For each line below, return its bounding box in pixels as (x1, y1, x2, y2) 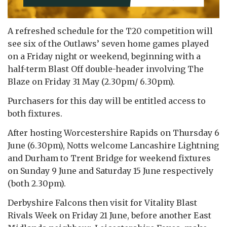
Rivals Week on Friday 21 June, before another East (8, 210, 211, 220)
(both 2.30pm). (8, 178, 68, 188)
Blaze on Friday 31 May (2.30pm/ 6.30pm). (8, 76, 175, 87)
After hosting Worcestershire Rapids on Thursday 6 (8, 127, 219, 138)
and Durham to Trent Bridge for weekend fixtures (8, 153, 211, 163)
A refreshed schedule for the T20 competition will (8, 25, 213, 36)
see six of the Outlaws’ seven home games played (8, 38, 209, 49)
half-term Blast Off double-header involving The (8, 63, 204, 74)
